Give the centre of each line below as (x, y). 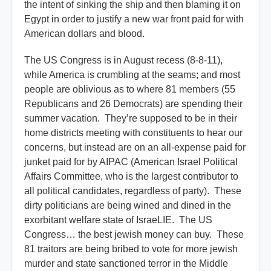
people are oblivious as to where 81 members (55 (130, 90)
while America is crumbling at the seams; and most (132, 75)
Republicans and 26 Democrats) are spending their (133, 104)
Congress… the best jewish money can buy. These (134, 235)
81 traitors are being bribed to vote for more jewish (131, 249)
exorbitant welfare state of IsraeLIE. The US (118, 220)
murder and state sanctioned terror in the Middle (126, 264)
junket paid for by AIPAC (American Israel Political (131, 162)
